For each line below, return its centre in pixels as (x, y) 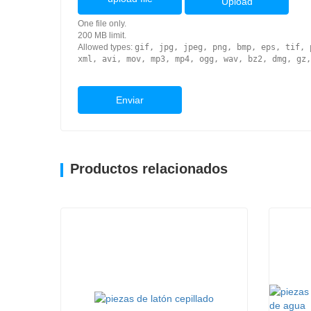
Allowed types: (106, 47)
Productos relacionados (149, 168)
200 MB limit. (102, 35)
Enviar (130, 100)
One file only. (102, 23)
